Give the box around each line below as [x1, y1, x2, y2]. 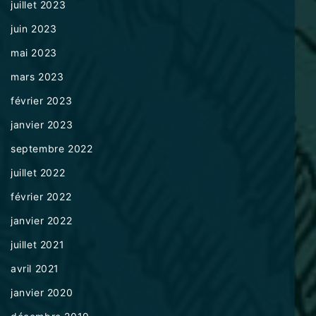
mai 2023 [11, 47, 57, 59]
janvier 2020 [11, 286, 73, 299]
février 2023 [11, 95, 73, 107]
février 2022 [11, 190, 72, 203]
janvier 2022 [11, 214, 73, 227]
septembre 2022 [11, 142, 93, 155]
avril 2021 [11, 262, 59, 275]
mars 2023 [11, 71, 64, 83]
